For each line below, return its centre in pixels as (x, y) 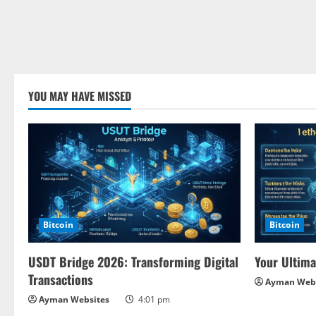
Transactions (61, 280)
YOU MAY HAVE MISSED (80, 96)
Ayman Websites (74, 300)
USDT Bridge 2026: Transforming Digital (133, 262)
